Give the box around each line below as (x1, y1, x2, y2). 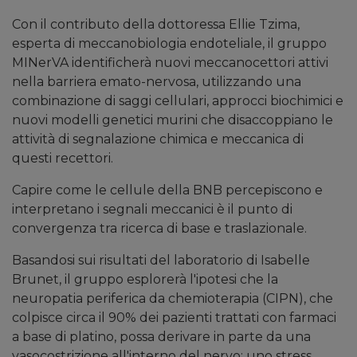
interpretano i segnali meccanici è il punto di (12, 202, 292, 218)
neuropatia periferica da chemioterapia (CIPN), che (12, 291, 333, 307)
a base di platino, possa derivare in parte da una (12, 329, 311, 345)
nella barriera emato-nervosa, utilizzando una (12, 74, 301, 90)
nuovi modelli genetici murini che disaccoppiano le (12, 112, 333, 128)
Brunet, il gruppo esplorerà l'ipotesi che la (12, 272, 278, 288)
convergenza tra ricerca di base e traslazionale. (12, 221, 307, 237)
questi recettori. (12, 151, 113, 167)
